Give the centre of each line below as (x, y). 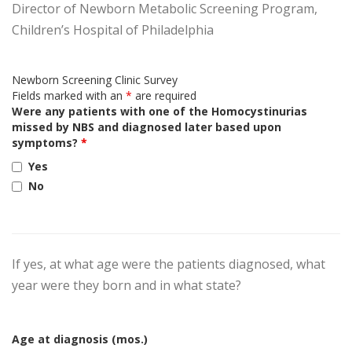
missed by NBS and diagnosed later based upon (147, 127)
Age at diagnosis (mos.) (80, 339)
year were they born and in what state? (126, 285)
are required (164, 95)
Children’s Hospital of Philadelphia (113, 30)
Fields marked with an (69, 95)
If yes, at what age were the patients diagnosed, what (169, 264)
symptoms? (46, 143)
